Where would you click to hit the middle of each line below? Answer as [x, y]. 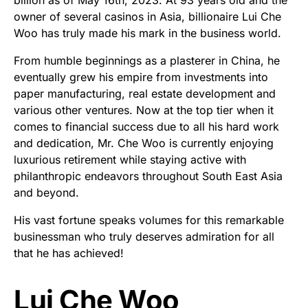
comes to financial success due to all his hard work [146, 126]
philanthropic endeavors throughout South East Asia [148, 176]
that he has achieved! [69, 253]
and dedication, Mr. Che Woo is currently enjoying [144, 143]
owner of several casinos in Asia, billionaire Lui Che [147, 16]
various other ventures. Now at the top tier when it [144, 110]
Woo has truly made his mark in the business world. [147, 33]
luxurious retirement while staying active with [130, 159]
